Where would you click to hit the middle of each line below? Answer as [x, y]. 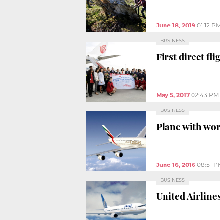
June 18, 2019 [176, 25]
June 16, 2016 [176, 165]
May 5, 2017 [173, 95]
